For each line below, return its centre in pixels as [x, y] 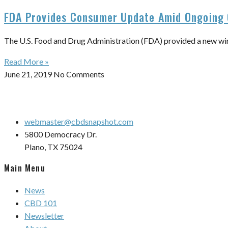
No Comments [79, 74]
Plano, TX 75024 [53, 147]
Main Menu [25, 168]
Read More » [26, 61]
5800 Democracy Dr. [61, 134]
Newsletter [44, 215]
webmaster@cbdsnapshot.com [79, 121]
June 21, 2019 [29, 74]
